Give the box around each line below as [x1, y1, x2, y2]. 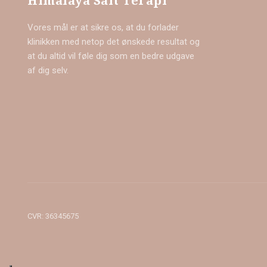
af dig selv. [27, 65, 69, 76]
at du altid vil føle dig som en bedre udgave [27, 51, 195, 62]
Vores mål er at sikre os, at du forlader [27, 22, 179, 33]
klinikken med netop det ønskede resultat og [27, 36, 200, 48]
